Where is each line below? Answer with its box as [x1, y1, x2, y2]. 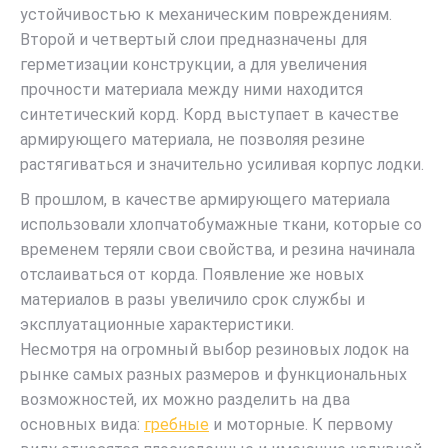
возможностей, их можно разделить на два [20, 389, 350, 409]
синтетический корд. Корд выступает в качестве [20, 104, 399, 124]
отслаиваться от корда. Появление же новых [20, 264, 364, 284]
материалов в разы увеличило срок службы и [20, 289, 365, 309]
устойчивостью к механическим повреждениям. [20, 4, 392, 24]
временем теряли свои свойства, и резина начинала [20, 239, 415, 259]
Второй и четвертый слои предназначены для [20, 29, 367, 49]
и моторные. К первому [209, 414, 393, 434]
